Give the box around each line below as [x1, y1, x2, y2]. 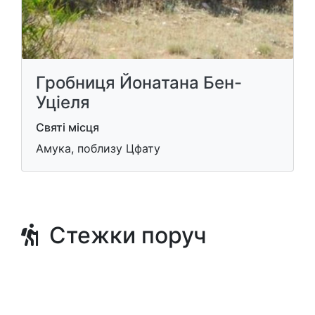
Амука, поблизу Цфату [36, 141, 160, 155]
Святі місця [36, 120, 99, 134]
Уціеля [36, 92, 90, 112]
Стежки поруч [38, 221, 207, 249]
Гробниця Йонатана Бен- [36, 72, 242, 93]
